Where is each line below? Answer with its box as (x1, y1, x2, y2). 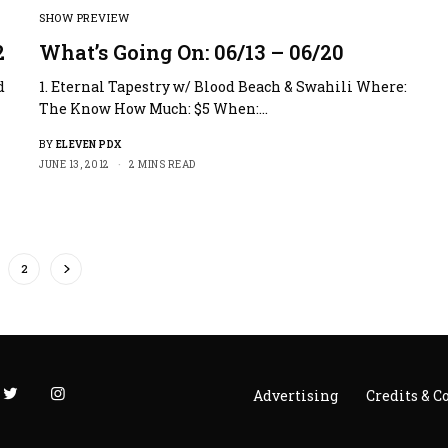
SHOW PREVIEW (39, 9, 130, 25)
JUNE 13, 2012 (39, 157, 110, 171)
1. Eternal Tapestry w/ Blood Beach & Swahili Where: (39, 76, 408, 96)
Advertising (253, 385, 338, 405)
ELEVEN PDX (55, 137, 122, 151)
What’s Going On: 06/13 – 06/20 (39, 38, 344, 65)
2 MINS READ (129, 157, 196, 171)
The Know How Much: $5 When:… (39, 98, 269, 118)
